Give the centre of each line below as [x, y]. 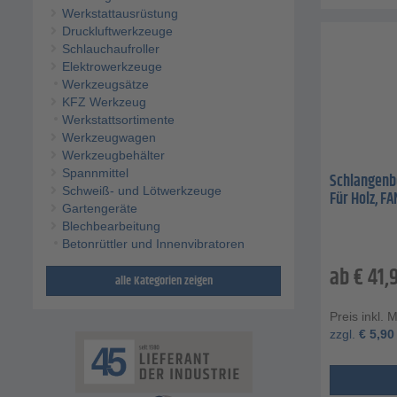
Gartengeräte [99, 209]
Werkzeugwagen [109, 138]
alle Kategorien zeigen [163, 281]
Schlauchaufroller [110, 49]
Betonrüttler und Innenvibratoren [153, 244]
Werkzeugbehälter [113, 156]
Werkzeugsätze [105, 85]
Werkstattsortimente [118, 120]
